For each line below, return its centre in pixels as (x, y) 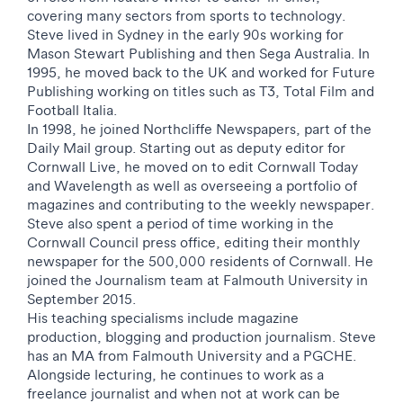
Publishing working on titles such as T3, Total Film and (201, 91)
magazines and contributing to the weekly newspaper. (201, 204)
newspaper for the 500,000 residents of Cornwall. (191, 261)
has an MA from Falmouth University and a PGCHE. (192, 355)
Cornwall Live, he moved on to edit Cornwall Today (193, 166)
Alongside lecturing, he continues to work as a (175, 374)
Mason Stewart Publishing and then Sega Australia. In (198, 53)
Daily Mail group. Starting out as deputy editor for (186, 148)
